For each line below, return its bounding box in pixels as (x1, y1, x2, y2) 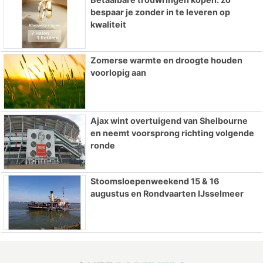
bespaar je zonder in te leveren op (90, 7, 230, 18)
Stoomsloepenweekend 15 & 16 (90, 176, 220, 186)
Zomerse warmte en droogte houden (90, 55, 242, 66)
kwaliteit (90, 19, 126, 30)
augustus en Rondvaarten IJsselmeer (90, 188, 244, 198)
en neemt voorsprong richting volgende (90, 127, 254, 138)
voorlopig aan (90, 68, 146, 78)
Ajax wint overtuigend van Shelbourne (90, 115, 248, 126)
